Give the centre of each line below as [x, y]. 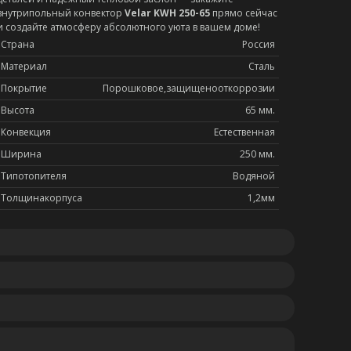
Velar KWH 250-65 [167, 13]
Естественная [244, 132]
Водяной [254, 176]
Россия [259, 44]
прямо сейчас [244, 13]
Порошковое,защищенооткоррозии [189, 88]
